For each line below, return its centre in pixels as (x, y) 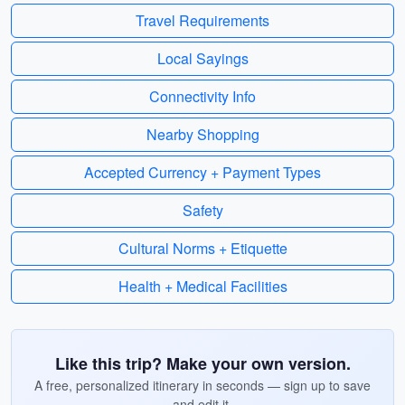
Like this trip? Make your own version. (202, 363)
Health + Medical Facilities (202, 286)
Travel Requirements (202, 20)
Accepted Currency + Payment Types (202, 172)
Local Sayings (202, 58)
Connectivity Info (202, 96)
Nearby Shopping (202, 134)
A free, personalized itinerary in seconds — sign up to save (202, 385)
